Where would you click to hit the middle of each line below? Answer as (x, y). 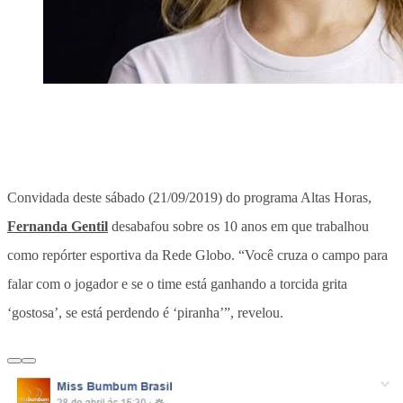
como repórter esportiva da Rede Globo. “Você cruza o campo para (197, 255)
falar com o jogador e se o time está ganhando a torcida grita (177, 283)
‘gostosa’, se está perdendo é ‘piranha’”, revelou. (145, 312)
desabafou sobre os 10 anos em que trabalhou (238, 226)
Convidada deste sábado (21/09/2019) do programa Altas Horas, (189, 197)
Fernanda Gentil (58, 226)
